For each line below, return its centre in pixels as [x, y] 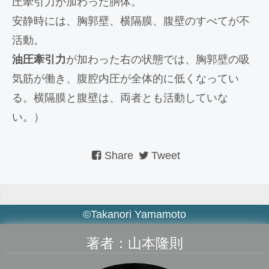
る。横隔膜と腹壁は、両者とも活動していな [120, 98]
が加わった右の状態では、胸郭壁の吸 [158, 59]
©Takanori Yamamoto [134, 214]
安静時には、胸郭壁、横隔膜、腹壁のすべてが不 [131, 21]
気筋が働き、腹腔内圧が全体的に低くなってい [125, 79]
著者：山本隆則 [134, 243]
